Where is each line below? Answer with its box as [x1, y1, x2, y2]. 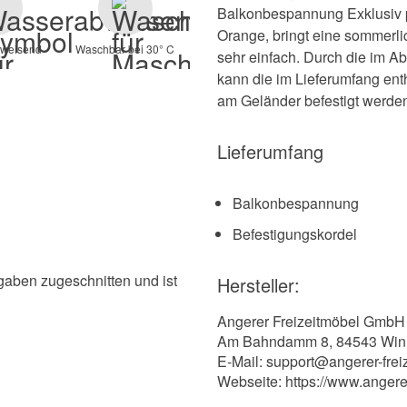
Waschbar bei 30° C [75, 41, 175, 57]
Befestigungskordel [233, 223, 357, 244]
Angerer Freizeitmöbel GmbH [217, 310, 405, 332]
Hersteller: [217, 271, 300, 298]
